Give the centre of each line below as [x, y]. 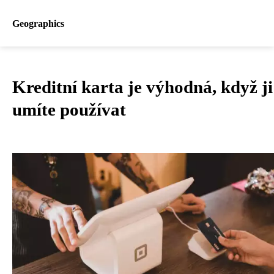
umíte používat [69, 109]
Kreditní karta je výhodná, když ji [143, 87]
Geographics [38, 23]
